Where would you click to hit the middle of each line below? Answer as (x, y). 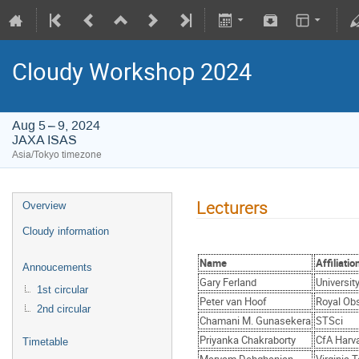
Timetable (45, 342)
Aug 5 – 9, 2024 (56, 125)
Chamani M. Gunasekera (255, 321)
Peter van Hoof (233, 302)
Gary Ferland (228, 282)
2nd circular (64, 309)
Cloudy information (66, 231)
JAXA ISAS (44, 140)
